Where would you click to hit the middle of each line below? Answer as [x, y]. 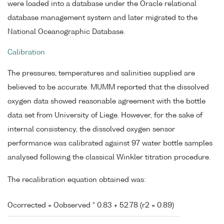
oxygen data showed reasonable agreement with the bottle [106, 102]
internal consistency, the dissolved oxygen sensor [91, 130]
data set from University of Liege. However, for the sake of [105, 116]
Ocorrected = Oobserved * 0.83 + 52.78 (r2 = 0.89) [91, 205]
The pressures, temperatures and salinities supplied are [101, 74]
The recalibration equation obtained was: [76, 180]
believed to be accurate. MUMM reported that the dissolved [108, 88]
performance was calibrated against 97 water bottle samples [110, 144]
